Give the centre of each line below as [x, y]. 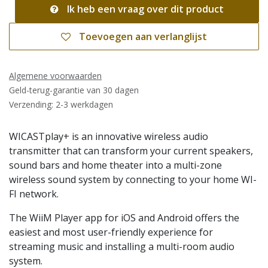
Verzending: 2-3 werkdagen [61, 104]
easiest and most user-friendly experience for [111, 232]
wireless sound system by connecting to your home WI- [133, 179]
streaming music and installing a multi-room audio [122, 246]
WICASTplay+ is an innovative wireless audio [109, 136]
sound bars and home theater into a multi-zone [115, 165]
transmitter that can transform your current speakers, [131, 150]
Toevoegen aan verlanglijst [143, 36]
